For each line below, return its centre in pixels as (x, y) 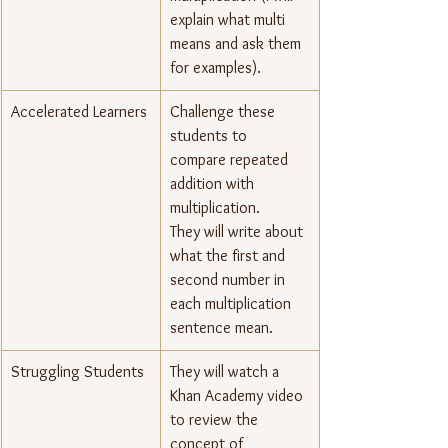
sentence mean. (221, 328)
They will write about (238, 232)
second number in (229, 280)
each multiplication (232, 304)
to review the (216, 420)
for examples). (215, 68)
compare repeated (231, 160)
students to (210, 136)
